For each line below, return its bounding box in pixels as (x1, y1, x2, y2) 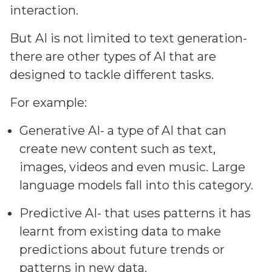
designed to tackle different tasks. (10, 67, 214, 82)
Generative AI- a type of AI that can (19, 123, 226, 138)
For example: (10, 95, 87, 110)
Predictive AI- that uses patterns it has (19, 206, 251, 220)
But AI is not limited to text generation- (10, 31, 247, 46)
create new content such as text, (19, 141, 216, 156)
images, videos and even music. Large (19, 160, 245, 174)
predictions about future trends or (19, 242, 225, 257)
